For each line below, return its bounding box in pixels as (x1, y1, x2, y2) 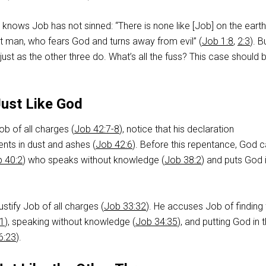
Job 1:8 (202, 36, 233, 47)
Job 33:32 (104, 201, 146, 212)
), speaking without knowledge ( (5, 216, 135, 227)
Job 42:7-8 (74, 123, 119, 135)
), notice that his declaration (119, 123, 234, 135)
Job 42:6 (96, 139, 132, 150)
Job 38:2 (164, 154, 201, 166)
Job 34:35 (135, 216, 178, 227)
